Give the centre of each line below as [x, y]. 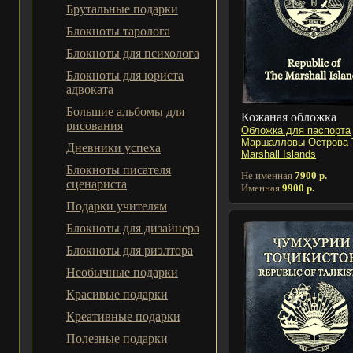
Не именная [268, 175]
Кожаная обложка [289, 117]
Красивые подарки [117, 294]
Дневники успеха [113, 148]
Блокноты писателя [119, 170]
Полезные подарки [117, 338]
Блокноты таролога [118, 31]
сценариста [97, 184]
